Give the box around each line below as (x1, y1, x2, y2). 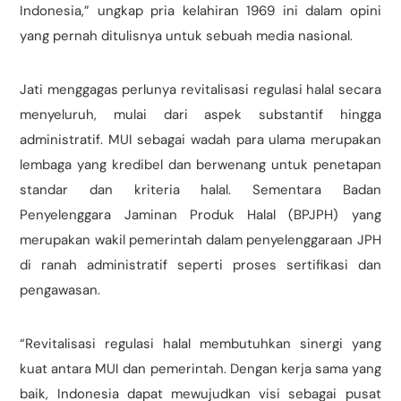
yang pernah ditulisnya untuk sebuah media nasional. (20, 27, 354, 46)
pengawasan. (20, 281, 101, 300)
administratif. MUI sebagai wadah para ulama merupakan (20, 131, 381, 149)
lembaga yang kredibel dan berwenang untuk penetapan (20, 156, 381, 175)
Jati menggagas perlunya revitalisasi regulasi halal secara (20, 81, 381, 99)
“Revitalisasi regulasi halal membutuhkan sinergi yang (20, 335, 381, 354)
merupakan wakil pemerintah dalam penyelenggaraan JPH (20, 231, 381, 250)
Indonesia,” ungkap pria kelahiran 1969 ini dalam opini (20, 2, 381, 21)
